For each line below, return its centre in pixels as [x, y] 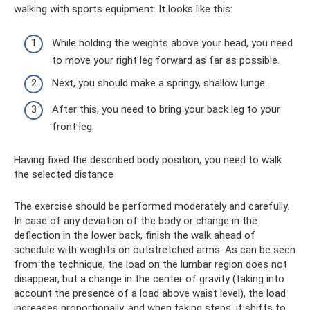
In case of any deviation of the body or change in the [136, 220]
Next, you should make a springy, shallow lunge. [159, 83]
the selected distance [64, 174]
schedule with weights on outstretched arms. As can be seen [155, 249]
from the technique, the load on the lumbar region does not [151, 264]
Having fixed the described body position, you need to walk [148, 159]
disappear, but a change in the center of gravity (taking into [149, 279]
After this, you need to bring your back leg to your [166, 109]
